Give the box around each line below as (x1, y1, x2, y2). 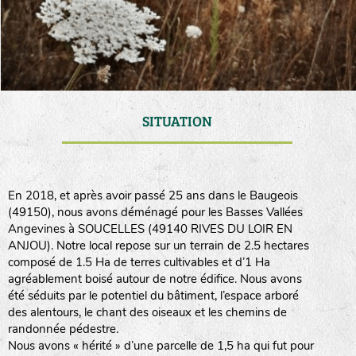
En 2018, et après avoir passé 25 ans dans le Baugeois (7, 188, 298, 203)
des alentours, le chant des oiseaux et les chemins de (7, 304, 287, 320)
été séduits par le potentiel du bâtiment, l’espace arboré (7, 288, 299, 304)
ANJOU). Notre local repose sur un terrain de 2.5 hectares (7, 238, 309, 253)
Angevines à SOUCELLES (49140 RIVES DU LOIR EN (7, 221, 292, 237)
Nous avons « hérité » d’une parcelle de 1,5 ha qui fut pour (7, 338, 314, 354)
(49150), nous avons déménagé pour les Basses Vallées (7, 204, 303, 220)
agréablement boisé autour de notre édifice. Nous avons (7, 271, 302, 287)
